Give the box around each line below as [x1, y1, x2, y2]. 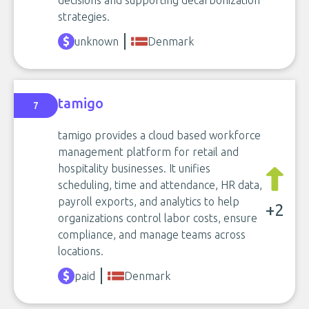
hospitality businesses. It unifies [58, 161, 210, 175]
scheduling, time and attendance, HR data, [58, 178, 262, 191]
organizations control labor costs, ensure [58, 211, 257, 224]
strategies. [58, 10, 110, 23]
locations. [58, 244, 103, 257]
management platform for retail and [58, 145, 239, 158]
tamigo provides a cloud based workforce [58, 128, 261, 141]
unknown [74, 34, 119, 48]
